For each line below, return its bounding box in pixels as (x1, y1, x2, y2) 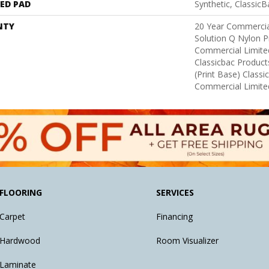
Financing (156, 211, 193, 223)
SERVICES (156, 187, 195, 199)
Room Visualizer (156, 235, 219, 247)
